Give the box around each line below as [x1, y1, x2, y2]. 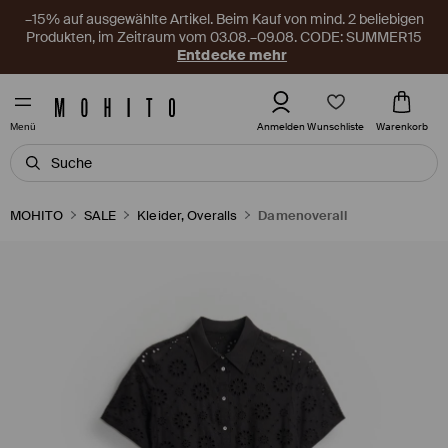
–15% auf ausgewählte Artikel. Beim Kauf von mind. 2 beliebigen [24, 10, 424, 28]
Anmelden [257, 120, 305, 133]
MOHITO [10, 207, 63, 224]
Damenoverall [258, 207, 347, 224]
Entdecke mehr [176, 46, 288, 64]
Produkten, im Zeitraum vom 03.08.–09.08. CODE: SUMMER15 [26, 28, 422, 46]
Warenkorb [376, 120, 428, 133]
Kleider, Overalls [137, 207, 238, 224]
